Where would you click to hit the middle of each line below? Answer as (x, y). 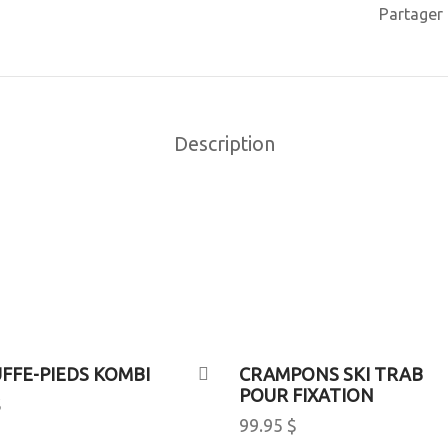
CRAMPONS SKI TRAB (331, 373)
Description (224, 143)
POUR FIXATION (306, 394)
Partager (411, 13)
